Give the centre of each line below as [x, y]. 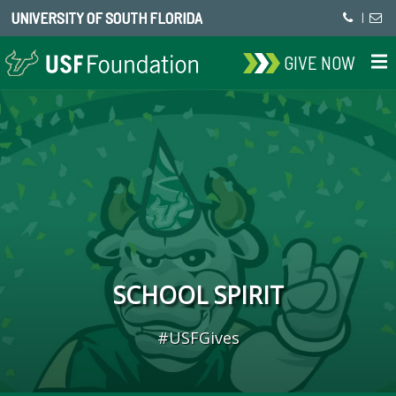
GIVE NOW [320, 62]
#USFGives [198, 338]
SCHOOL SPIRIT [198, 295]
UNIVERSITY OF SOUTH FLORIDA [107, 18]
